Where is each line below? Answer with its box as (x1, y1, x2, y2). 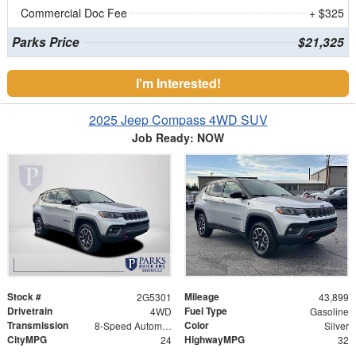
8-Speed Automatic (161, 318, 172, 332)
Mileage (184, 288, 219, 304)
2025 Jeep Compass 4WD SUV (88, 110, 268, 129)
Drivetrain (7, 303, 52, 318)
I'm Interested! (135, 73, 221, 92)
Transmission (7, 317, 68, 332)
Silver (323, 318, 349, 332)
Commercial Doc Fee (21, 4, 127, 21)
